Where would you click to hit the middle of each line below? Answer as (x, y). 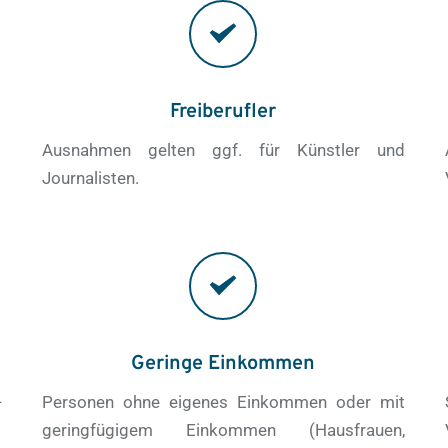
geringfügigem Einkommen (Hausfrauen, (223, 429)
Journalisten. (90, 177)
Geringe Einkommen (223, 363)
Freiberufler (223, 111)
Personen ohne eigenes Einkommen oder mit (223, 401)
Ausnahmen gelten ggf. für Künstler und (223, 149)
